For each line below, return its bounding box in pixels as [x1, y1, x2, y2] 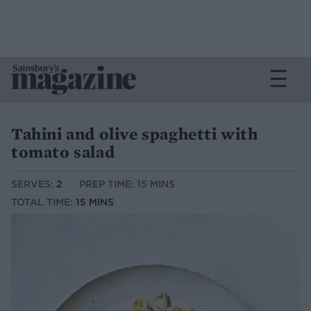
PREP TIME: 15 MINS [79, 178, 175, 191]
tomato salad [11, 141, 115, 162]
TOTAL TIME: [11, 196, 76, 209]
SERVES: [11, 178, 56, 191]
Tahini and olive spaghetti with [11, 123, 258, 144]
